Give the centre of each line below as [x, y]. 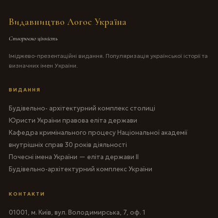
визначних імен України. [43, 65]
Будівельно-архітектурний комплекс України [80, 169]
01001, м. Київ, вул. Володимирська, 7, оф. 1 [77, 212]
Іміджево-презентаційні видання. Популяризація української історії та [108, 55]
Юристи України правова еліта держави [73, 120]
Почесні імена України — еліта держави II [73, 157]
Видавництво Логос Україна [67, 22]
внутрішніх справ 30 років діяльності [68, 145]
